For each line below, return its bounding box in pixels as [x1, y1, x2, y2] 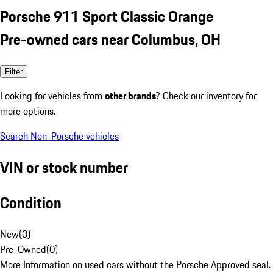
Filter [5, 66, 23, 76]
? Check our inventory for [156, 88, 257, 103]
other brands [105, 88, 156, 103]
